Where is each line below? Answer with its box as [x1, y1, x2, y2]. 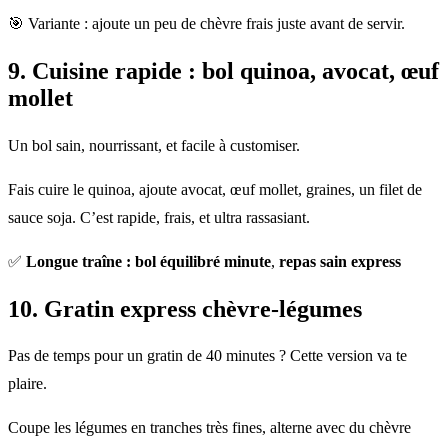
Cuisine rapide [32, 57, 182, 84]
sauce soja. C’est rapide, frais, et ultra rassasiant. [8, 208, 310, 226]
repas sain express [279, 252, 401, 270]
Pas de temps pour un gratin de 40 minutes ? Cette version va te [8, 347, 407, 365]
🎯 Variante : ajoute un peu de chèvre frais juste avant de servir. [8, 14, 405, 32]
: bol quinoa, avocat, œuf [182, 57, 439, 84]
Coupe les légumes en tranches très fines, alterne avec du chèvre [8, 419, 411, 437]
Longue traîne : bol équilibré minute [26, 252, 271, 270]
